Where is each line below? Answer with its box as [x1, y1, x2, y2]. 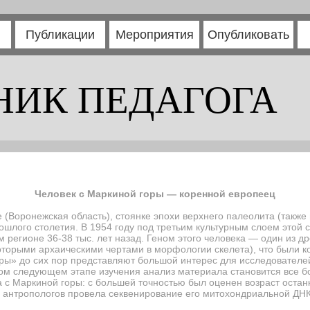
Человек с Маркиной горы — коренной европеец [35, 188, 275, 199]
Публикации [26, 28, 95, 42]
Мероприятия [115, 28, 194, 42]
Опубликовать [208, 28, 289, 42]
